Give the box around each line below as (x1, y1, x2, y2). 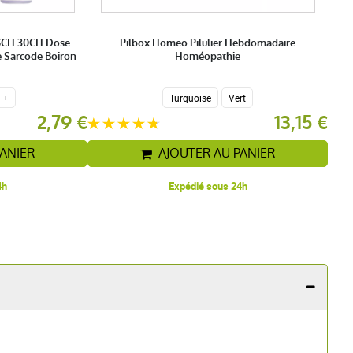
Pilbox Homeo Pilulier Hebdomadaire (120, 36, 295, 50)
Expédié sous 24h (168, 179, 247, 194)
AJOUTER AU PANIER (158, 144, 275, 163)
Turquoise (169, 91, 211, 105)
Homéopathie (175, 50, 240, 64)
